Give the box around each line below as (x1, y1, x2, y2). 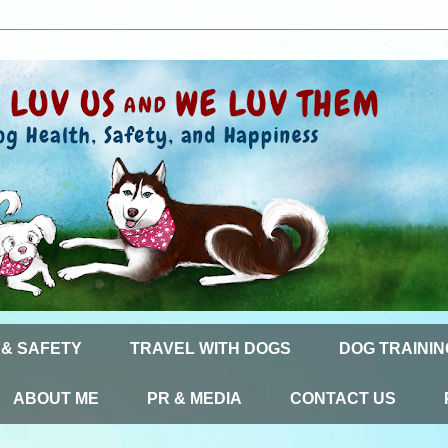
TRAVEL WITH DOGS (130, 340, 291, 357)
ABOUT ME (13, 390, 99, 407)
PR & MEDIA (147, 390, 242, 407)
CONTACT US (290, 390, 396, 407)
